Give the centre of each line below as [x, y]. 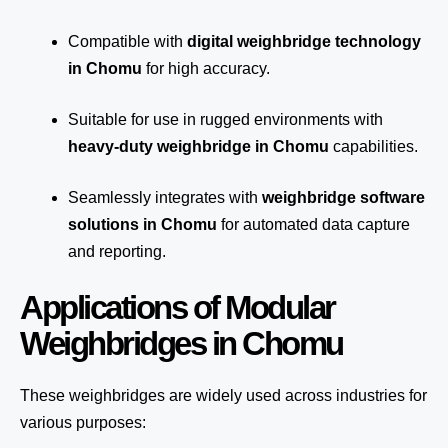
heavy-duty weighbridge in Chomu [198, 146]
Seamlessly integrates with [165, 197]
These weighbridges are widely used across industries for [223, 395]
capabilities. [373, 146]
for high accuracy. [206, 68]
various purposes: [83, 422]
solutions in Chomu [142, 224]
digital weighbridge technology [304, 41]
